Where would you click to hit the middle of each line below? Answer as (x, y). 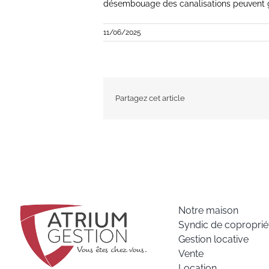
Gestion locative (214, 239)
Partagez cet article (150, 98)
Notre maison (209, 210)
